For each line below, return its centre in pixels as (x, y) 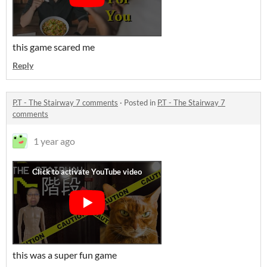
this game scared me (54, 47)
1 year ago (54, 141)
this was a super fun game (65, 255)
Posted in (141, 103)
